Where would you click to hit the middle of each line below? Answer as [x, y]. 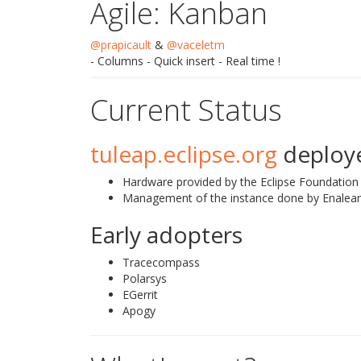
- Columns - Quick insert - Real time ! [185, 61]
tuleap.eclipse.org [184, 154]
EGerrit [140, 295]
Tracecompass [161, 262]
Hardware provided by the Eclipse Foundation [241, 182]
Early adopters [166, 234]
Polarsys [145, 278]
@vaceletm [196, 45]
